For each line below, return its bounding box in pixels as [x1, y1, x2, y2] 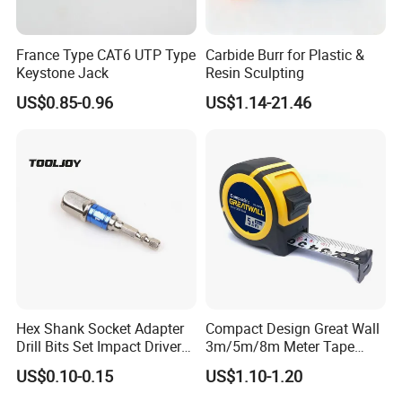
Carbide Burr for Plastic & [205, 44, 364, 65]
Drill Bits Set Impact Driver [16, 336, 182, 357]
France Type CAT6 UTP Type [16, 44, 197, 65]
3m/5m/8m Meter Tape [205, 336, 354, 357]
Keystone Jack [16, 62, 109, 83]
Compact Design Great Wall [205, 319, 380, 339]
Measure [205, 354, 260, 375]
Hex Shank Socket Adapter [16, 319, 185, 339]
